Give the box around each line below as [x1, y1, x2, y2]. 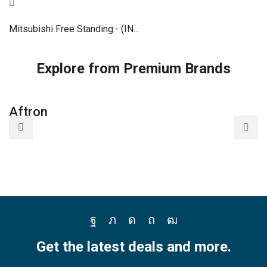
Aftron [9, 104, 48, 120]
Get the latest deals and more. [36, 238, 231, 256]
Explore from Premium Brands [36, 60, 231, 77]
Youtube [171, 221, 214, 236]
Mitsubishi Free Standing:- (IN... [9, 23, 139, 35]
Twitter [111, 221, 149, 236]
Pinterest [150, 221, 198, 236]
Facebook [92, 221, 145, 236]
